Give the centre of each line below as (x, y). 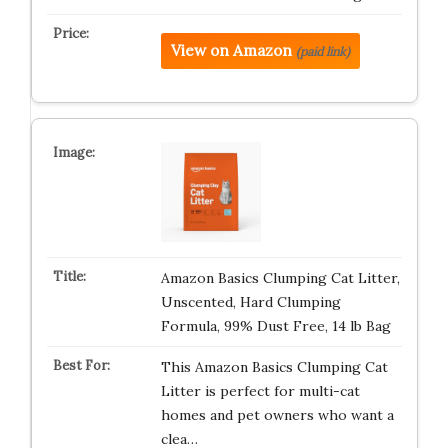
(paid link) (322, 51)
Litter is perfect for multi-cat (260, 391)
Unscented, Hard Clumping (250, 302)
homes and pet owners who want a (277, 415)
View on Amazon (231, 50)
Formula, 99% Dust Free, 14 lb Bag (275, 326)
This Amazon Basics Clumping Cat (274, 367)
